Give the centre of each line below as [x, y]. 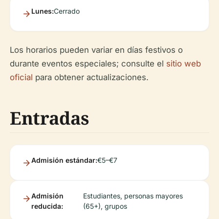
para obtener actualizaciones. [91, 77]
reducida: [47, 206]
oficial [21, 77]
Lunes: [43, 11]
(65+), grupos [105, 206]
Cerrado [67, 11]
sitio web [184, 64]
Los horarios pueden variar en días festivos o [96, 50]
